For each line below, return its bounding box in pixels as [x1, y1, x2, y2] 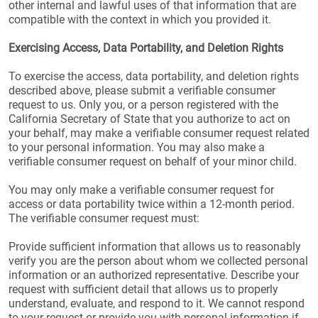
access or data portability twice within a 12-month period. [9, 197, 295, 211]
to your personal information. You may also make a [9, 141, 265, 154]
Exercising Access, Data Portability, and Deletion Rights [9, 41, 283, 55]
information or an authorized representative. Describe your [9, 268, 299, 282]
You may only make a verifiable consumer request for [9, 183, 274, 197]
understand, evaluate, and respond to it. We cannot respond [9, 297, 305, 310]
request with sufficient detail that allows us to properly [9, 283, 278, 296]
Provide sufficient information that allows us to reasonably [9, 240, 301, 253]
